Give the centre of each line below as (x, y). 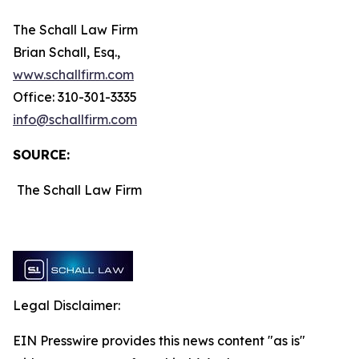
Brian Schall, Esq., (67, 52)
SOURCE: (41, 155)
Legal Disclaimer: (67, 305)
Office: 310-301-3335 (75, 97)
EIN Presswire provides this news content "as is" (159, 341)
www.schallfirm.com (73, 75)
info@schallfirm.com (75, 119)
